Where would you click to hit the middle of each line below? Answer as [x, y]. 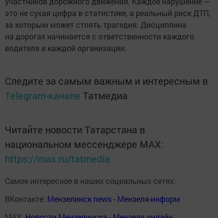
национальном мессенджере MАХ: [84, 144]
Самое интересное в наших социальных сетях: [90, 181]
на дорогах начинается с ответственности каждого [100, 36]
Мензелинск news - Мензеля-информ [114, 199]
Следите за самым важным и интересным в [106, 81]
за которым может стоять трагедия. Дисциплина [96, 25]
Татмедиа [105, 96]
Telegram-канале [43, 96]
